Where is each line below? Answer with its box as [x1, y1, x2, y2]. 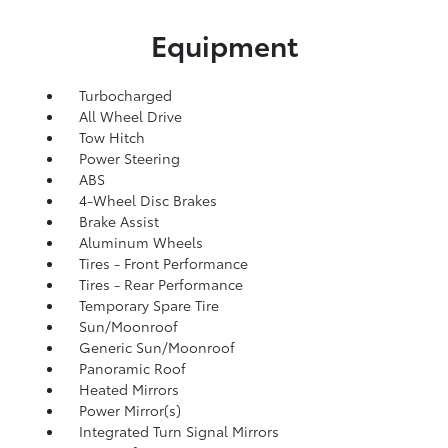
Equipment [150, 24, 298, 64]
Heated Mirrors [78, 379, 179, 399]
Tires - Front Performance [78, 253, 248, 273]
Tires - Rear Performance [78, 274, 243, 294]
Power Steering [78, 148, 180, 168]
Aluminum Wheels [78, 232, 203, 252]
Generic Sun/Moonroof [78, 337, 235, 357]
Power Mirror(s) [78, 400, 181, 420]
